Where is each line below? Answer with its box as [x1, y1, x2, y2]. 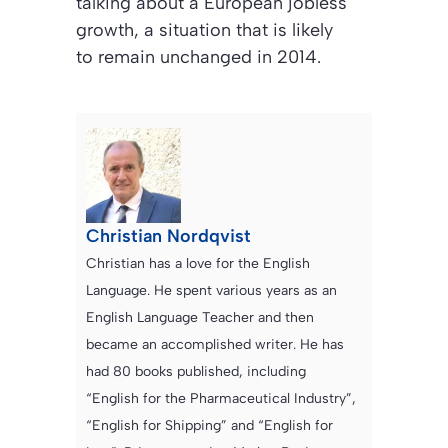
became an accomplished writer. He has [86, 336, 344, 354]
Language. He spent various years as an [86, 282, 337, 300]
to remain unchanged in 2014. [76, 46, 321, 69]
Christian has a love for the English [86, 255, 310, 273]
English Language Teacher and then [86, 309, 314, 327]
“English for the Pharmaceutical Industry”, [86, 390, 356, 408]
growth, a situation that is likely [76, 19, 333, 42]
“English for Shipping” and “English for [86, 417, 333, 435]
